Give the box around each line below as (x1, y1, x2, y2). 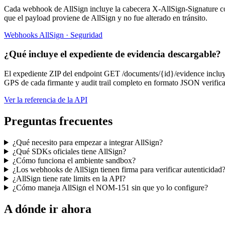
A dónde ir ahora (4, 202, 91, 215)
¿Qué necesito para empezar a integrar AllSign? (12, 138, 163, 147)
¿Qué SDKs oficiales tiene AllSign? (12, 147, 126, 156)
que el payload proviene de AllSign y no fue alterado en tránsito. (4, 13, 207, 22)
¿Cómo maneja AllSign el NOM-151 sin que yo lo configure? (12, 183, 208, 192)
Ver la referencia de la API (4, 95, 87, 104)
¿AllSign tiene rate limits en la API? (12, 174, 126, 183)
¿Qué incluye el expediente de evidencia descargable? (4, 49, 221, 60)
